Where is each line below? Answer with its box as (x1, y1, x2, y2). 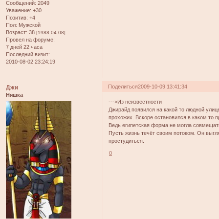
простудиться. (109, 137, 145, 144)
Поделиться (108, 84, 138, 90)
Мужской (17, 22, 41, 28)
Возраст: (6, 29, 27, 36)
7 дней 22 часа (6, 44, 43, 50)
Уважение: (6, 7, 31, 14)
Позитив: (6, 15, 28, 21)
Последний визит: (6, 51, 50, 58)
